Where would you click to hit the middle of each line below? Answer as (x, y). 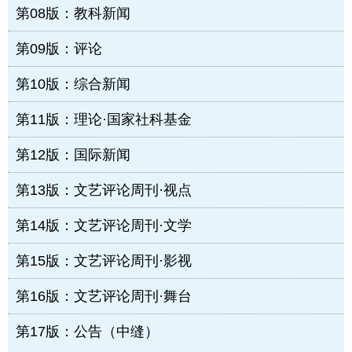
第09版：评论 (59, 49)
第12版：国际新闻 (73, 155)
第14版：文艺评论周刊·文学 (104, 226)
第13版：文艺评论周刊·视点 (104, 191)
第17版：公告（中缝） (87, 332)
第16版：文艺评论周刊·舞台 (104, 297)
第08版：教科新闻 (73, 14)
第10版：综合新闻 (73, 84)
